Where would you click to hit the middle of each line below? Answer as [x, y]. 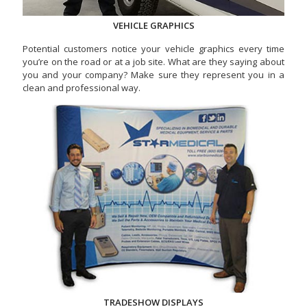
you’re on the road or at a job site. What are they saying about [153, 62]
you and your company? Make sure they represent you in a [153, 75]
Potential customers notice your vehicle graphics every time [153, 49]
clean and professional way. [82, 88]
